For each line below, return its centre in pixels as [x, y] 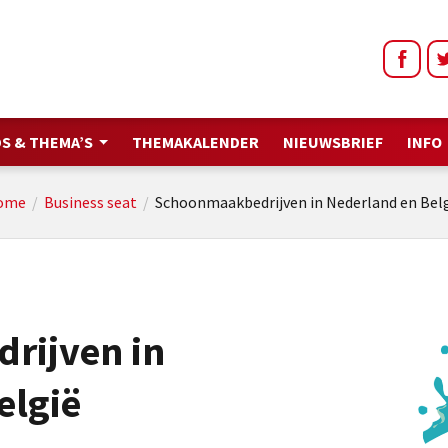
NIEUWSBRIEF [333, 142]
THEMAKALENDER [196, 142]
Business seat [90, 202]
